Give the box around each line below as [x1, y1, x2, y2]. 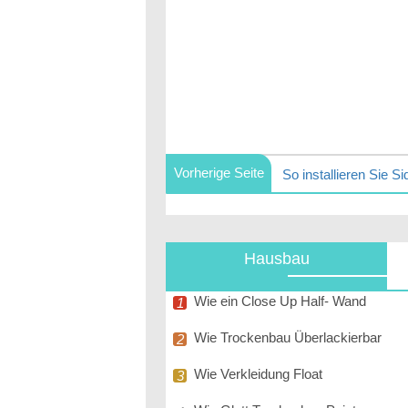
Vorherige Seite [173, 165, 264, 180]
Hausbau [243, 250, 310, 268]
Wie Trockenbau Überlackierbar [194, 330, 382, 345]
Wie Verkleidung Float [194, 366, 322, 382]
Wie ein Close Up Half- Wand [194, 293, 366, 309]
